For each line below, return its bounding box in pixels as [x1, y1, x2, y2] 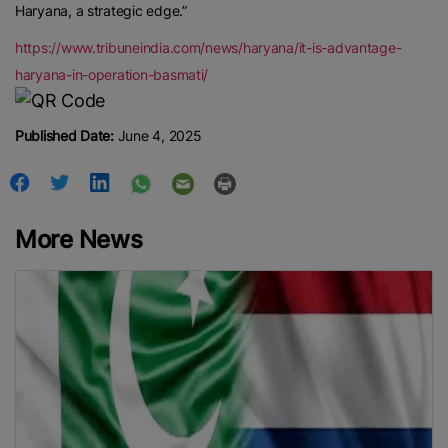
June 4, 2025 [113, 126, 202, 144]
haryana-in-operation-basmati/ [15, 65, 209, 83]
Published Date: [15, 126, 114, 144]
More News [15, 224, 143, 254]
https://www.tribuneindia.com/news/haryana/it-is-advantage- [15, 38, 402, 56]
